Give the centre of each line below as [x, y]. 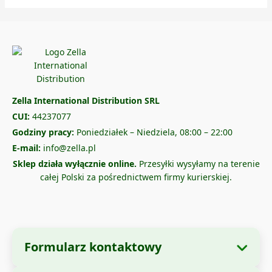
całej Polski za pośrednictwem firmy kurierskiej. [136, 177]
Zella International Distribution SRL [86, 101]
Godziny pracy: [43, 132]
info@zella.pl [68, 148]
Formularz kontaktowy [93, 247]
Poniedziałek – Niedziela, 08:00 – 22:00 [153, 132]
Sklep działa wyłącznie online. [74, 164]
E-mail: [26, 148]
